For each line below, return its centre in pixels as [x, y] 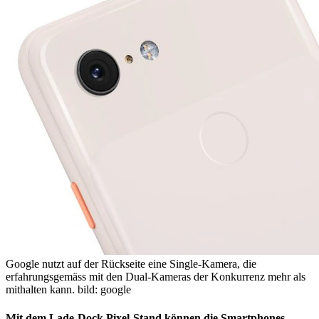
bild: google [104, 290]
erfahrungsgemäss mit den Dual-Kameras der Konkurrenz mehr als [156, 277]
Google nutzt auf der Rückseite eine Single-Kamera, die [131, 264]
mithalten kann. [42, 290]
